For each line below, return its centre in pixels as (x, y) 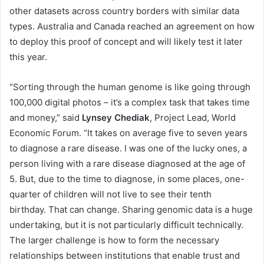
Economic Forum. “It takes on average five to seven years (128, 133)
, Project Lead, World (193, 118)
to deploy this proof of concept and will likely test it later (126, 42)
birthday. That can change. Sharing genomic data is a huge (131, 210)
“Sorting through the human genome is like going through (130, 87)
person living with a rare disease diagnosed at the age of (127, 164)
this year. (28, 57)
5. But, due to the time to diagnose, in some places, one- (127, 179)
